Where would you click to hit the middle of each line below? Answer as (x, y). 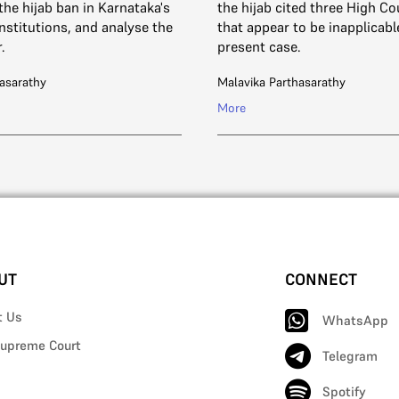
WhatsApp (356, 321)
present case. (259, 47)
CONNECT (322, 280)
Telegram (350, 356)
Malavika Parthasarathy (281, 82)
